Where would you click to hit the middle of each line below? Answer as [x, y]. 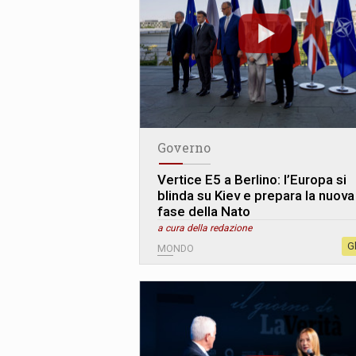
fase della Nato [204, 212]
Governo [184, 148]
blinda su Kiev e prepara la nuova [256, 196]
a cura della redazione [205, 228]
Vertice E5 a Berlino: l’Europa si [252, 180]
